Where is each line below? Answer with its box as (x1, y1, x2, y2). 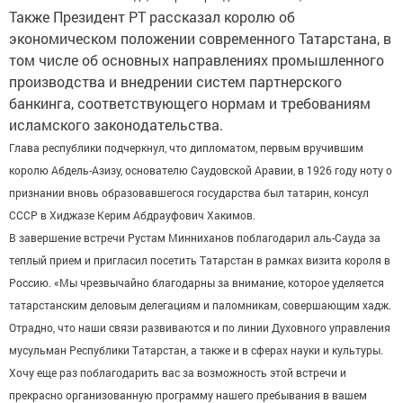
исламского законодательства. (9, 115, 223, 134)
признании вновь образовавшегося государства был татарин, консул (9, 185, 369, 200)
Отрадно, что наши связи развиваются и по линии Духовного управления (9, 320, 390, 335)
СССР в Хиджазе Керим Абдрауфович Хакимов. (9, 208, 255, 222)
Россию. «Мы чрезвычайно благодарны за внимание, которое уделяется (9, 275, 384, 290)
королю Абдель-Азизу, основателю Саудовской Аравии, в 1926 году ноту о (9, 163, 392, 177)
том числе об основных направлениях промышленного (9, 50, 384, 69)
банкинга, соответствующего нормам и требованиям (9, 94, 371, 112)
